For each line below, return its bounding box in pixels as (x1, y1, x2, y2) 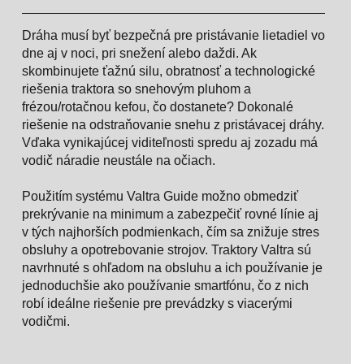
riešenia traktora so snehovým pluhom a (21, 81, 251, 96)
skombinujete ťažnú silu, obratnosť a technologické (21, 63, 315, 78)
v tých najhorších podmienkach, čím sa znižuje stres (21, 224, 319, 239)
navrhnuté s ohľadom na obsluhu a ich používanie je (21, 260, 323, 275)
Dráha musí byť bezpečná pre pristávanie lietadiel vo (21, 28, 325, 42)
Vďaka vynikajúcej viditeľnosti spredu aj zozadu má (21, 135, 318, 149)
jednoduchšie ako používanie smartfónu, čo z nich (21, 278, 309, 292)
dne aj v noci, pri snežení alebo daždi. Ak (21, 45, 257, 60)
